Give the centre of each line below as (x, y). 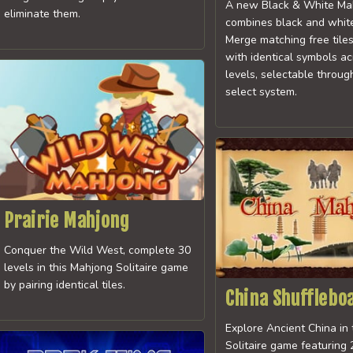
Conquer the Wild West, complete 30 (97, 251)
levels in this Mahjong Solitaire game (96, 268)
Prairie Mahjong (67, 221)
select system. (262, 92)
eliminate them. (42, 14)
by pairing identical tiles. (64, 285)
